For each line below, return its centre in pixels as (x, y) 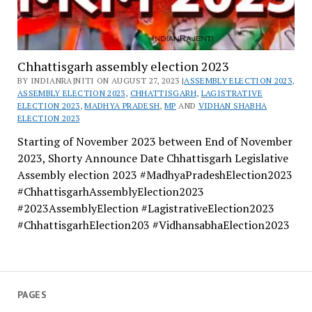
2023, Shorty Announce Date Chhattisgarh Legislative (153, 158)
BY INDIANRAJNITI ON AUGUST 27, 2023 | (101, 81)
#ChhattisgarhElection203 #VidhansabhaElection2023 (153, 225)
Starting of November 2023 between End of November (155, 142)
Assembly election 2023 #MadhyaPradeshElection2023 (155, 175)
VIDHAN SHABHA (233, 106)
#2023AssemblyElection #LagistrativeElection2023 (146, 209)
